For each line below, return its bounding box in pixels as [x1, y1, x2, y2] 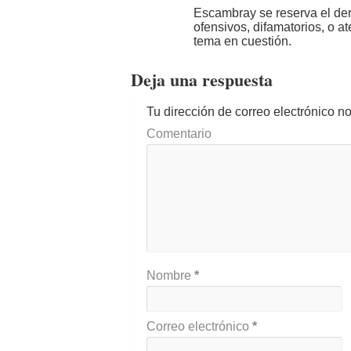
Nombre [147, 269, 194, 282]
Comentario [147, 127, 212, 140]
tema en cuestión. [194, 34, 291, 48]
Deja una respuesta [131, 67, 273, 92]
